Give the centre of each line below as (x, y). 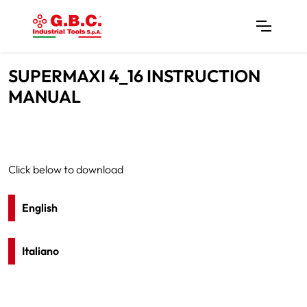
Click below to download (66, 169)
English (40, 208)
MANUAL (45, 97)
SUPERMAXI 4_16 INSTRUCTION (134, 76)
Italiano (40, 251)
